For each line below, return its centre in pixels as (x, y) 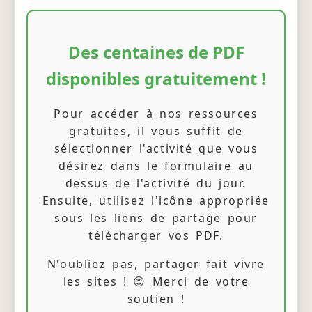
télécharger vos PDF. (156, 236)
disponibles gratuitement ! (156, 78)
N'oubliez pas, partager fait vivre (156, 264)
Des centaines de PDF (156, 52)
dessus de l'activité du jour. (156, 184)
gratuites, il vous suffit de (156, 131)
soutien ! (156, 299)
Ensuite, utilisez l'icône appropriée (156, 201)
